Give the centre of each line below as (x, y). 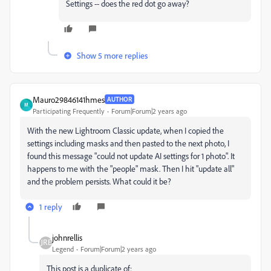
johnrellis (67, 237)
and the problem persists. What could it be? (99, 181)
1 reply (51, 206)
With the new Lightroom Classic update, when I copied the (126, 130)
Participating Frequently (69, 111)
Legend (63, 249)
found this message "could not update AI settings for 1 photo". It (131, 155)
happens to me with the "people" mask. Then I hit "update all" (131, 168)
